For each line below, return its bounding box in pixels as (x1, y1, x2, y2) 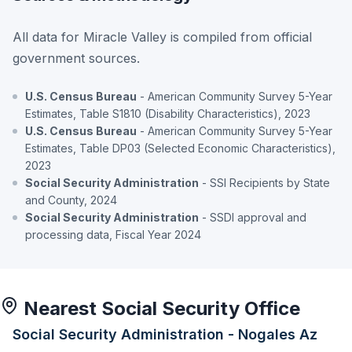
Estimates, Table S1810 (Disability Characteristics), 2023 (25, 106, 310, 120)
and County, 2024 (25, 192, 117, 207)
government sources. (13, 49, 140, 66)
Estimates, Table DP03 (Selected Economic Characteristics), (25, 141, 335, 155)
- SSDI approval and (199, 210, 306, 224)
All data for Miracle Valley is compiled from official (13, 28, 312, 45)
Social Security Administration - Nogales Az (13, 325, 317, 343)
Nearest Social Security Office (19, 296, 300, 320)
